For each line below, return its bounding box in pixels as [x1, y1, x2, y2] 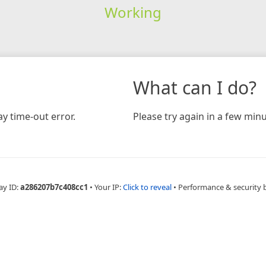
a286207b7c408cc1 [20, 181, 88, 192]
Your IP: [94, 181, 123, 192]
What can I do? [133, 75, 256, 100]
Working [104, 2, 161, 22]
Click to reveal [123, 181, 172, 192]
